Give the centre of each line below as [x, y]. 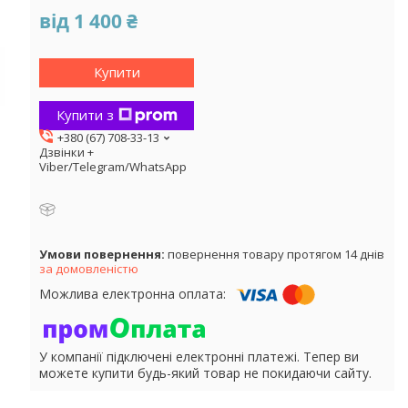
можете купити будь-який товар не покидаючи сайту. [205, 372]
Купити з [85, 115]
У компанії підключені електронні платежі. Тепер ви [199, 356]
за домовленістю [89, 268]
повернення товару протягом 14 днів [276, 254]
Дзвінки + [66, 152]
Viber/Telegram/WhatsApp [113, 166]
